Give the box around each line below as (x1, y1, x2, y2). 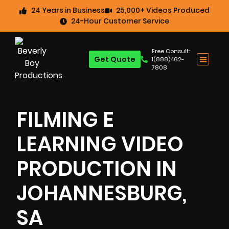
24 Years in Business (31, 5, 105, 15)
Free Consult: (152, 47, 190, 55)
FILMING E (16, 105, 114, 134)
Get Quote (94, 54, 135, 64)
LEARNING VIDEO (16, 130, 184, 158)
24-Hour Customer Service (71, 16, 170, 26)
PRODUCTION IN (16, 154, 177, 183)
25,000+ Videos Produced (116, 5, 210, 15)
